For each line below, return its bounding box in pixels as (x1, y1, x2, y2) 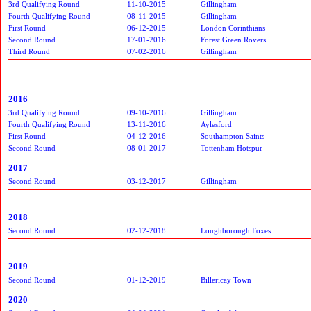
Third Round (8, 47, 50, 56)
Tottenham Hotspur (201, 143, 262, 152)
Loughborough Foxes (201, 226, 271, 235)
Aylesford (201, 119, 232, 128)
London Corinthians (201, 23, 265, 32)
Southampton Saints (201, 131, 264, 140)
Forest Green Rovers (201, 35, 266, 44)
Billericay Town (201, 275, 251, 284)
